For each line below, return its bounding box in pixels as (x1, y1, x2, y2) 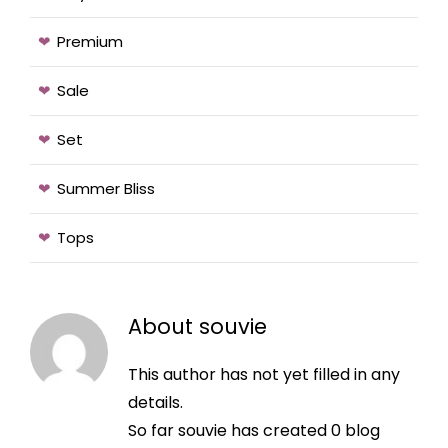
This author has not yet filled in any (127, 363, 400, 387)
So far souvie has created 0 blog (127, 419, 380, 443)
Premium (57, 31, 123, 53)
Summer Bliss (57, 178, 155, 200)
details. (127, 391, 183, 415)
